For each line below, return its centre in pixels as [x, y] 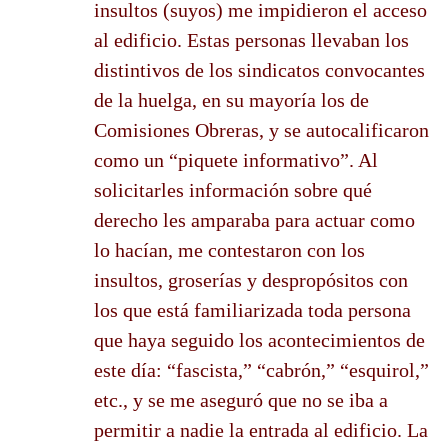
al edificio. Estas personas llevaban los [251, 39]
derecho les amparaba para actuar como [254, 219]
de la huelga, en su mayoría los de [231, 99]
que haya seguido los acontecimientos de [259, 339]
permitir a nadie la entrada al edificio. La [261, 429]
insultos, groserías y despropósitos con [251, 279]
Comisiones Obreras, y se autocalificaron [261, 129]
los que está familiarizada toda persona [252, 309]
